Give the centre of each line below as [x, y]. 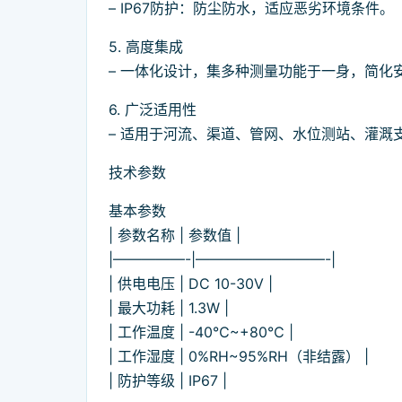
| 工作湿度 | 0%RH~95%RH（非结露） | [239, 357]
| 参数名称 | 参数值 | [175, 236]
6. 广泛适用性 [153, 110]
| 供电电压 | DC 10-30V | [191, 284]
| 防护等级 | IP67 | [168, 381]
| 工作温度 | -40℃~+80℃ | [201, 332]
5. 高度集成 [146, 47]
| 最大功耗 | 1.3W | [169, 308]
